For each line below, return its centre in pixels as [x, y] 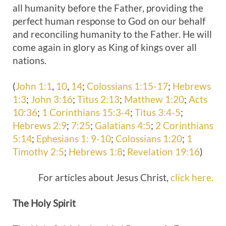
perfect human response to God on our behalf [109, 21]
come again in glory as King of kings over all [105, 47]
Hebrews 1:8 [96, 152]
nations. [30, 60]
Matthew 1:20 [154, 99]
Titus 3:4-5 [158, 112]
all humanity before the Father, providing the [108, 8]
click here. [192, 177]
